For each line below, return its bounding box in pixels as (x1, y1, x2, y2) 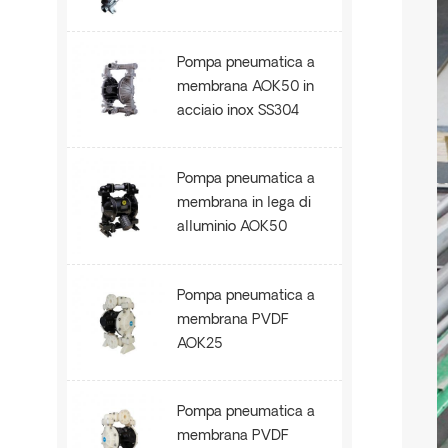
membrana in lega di (177, 196, 312, 212)
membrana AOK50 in (177, 79, 315, 95)
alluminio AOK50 (177, 220, 288, 236)
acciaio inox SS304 (177, 103, 300, 119)
